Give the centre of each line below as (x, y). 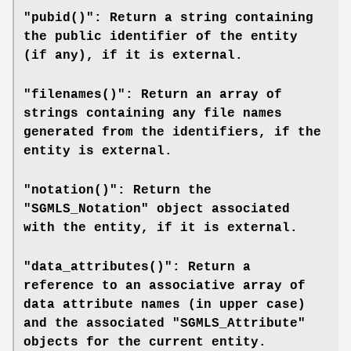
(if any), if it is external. (133, 55)
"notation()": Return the (118, 190)
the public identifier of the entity (161, 36)
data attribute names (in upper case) (165, 304)
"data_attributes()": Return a (137, 267)
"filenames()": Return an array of (153, 94)
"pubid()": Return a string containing (168, 18)
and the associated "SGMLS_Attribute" (165, 323)
